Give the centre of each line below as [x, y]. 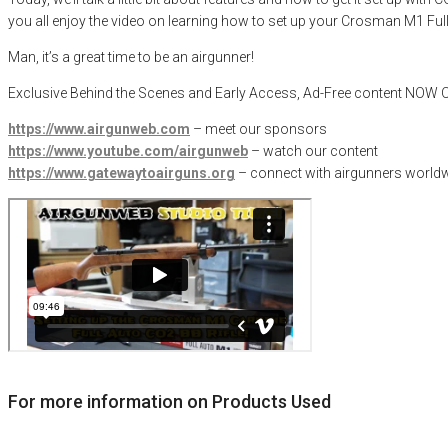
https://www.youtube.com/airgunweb [128, 151]
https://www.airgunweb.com [99, 129]
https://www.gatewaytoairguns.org [121, 173]
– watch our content [313, 151]
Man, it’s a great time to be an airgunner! [131, 57]
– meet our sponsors [258, 129]
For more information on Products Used [169, 402]
